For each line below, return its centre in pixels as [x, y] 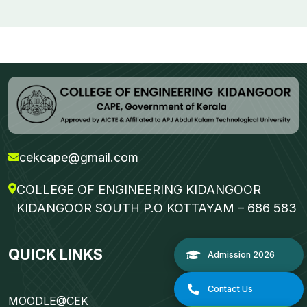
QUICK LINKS [56, 255]
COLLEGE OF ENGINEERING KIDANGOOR [139, 189]
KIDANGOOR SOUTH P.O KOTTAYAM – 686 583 [157, 208]
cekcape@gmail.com [79, 157]
